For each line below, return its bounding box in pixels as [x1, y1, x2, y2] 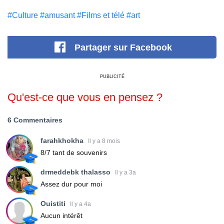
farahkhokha [40, 136, 83, 145]
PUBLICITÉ [99, 74, 124, 79]
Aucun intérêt [40, 211, 82, 220]
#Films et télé [77, 11, 124, 19]
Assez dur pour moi [40, 180, 102, 188]
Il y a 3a [115, 168, 136, 176]
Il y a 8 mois [88, 137, 120, 144]
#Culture [7, 11, 38, 19]
